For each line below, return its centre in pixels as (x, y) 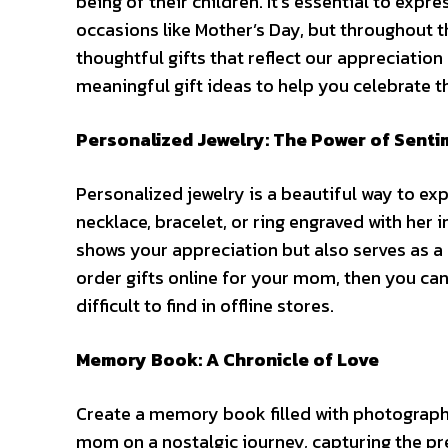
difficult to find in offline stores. (207, 305)
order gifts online (149, 277)
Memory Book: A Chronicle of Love (227, 359)
